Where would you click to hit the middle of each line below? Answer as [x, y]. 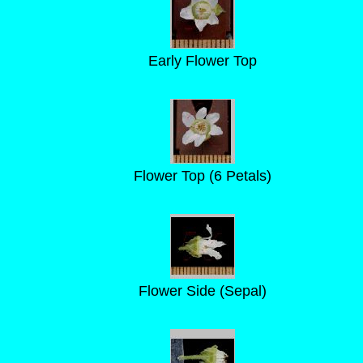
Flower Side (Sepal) [202, 291]
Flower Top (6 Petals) [202, 176]
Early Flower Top [202, 61]
